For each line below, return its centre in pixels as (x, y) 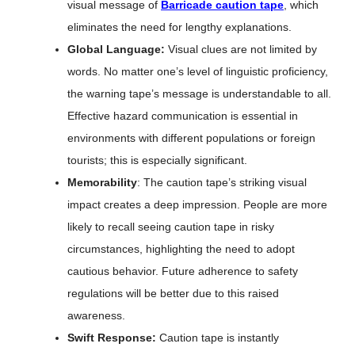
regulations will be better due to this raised (173, 293)
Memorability (102, 182)
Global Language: (118, 49)
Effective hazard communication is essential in (183, 116)
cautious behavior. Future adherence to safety (183, 271)
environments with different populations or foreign (191, 138)
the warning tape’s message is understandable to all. (199, 94)
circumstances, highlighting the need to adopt (181, 249)
